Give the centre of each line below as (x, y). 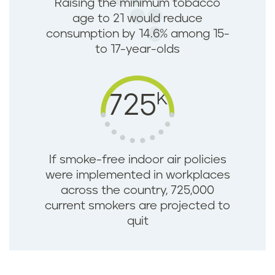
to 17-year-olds (137, 50)
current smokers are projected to (137, 206)
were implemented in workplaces (137, 176)
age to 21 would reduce (137, 19)
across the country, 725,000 (137, 191)
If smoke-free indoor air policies (137, 160)
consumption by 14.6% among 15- (137, 34)
